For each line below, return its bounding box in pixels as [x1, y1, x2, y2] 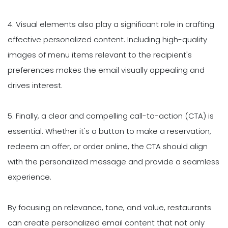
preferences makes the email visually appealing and [8, 64, 205, 75]
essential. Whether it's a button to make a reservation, [8, 125, 211, 136]
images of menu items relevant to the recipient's [8, 49, 192, 60]
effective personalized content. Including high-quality [8, 34, 207, 45]
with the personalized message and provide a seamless [8, 156, 219, 167]
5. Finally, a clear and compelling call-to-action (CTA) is [8, 110, 214, 121]
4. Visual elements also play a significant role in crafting [8, 18, 214, 30]
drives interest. [8, 79, 63, 91]
